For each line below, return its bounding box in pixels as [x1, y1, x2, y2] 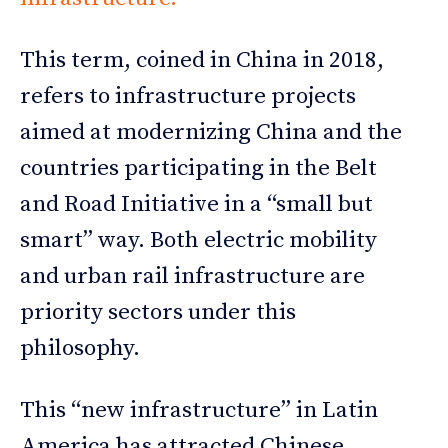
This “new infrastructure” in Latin [20, 395, 378, 425]
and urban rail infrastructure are [20, 261, 365, 291]
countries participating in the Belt [20, 153, 377, 183]
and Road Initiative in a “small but [20, 189, 373, 219]
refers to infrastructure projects [20, 81, 356, 111]
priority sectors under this [20, 297, 296, 327]
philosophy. [20, 333, 140, 363]
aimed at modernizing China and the [20, 117, 402, 147]
